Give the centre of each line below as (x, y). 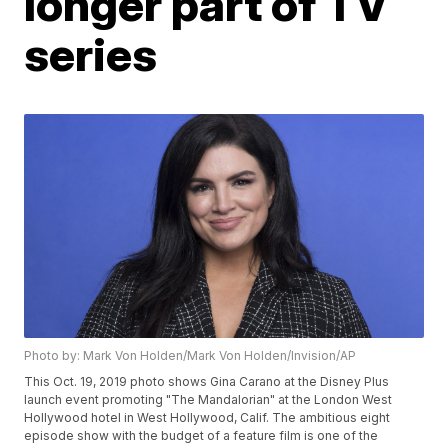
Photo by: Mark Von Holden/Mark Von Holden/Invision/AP (190, 356)
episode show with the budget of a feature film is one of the (201, 436)
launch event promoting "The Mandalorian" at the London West (208, 400)
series (91, 53)
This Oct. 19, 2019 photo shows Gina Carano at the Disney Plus (207, 382)
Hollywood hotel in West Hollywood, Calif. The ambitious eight (207, 418)
